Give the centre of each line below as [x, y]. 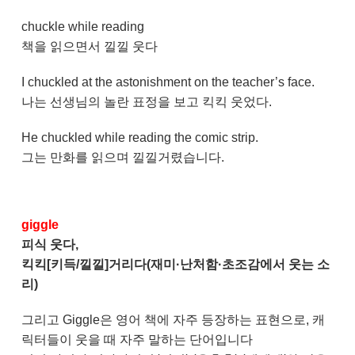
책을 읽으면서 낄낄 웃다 [89, 47]
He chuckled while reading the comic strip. [139, 138]
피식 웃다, [51, 245]
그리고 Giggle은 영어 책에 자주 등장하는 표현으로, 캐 [173, 320]
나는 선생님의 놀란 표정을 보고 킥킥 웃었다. [146, 102]
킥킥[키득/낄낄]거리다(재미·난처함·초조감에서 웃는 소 [175, 265]
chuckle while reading [84, 27]
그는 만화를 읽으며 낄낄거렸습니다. [122, 158]
